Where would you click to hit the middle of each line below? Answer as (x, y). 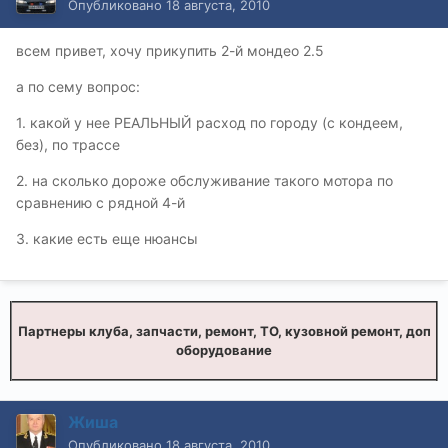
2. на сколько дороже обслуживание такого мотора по (204, 181)
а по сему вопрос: (78, 87)
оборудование (224, 350)
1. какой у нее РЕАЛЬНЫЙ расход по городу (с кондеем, (209, 123)
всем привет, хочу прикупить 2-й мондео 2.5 (170, 51)
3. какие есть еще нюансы (107, 239)
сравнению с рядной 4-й (100, 203)
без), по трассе (68, 145)
